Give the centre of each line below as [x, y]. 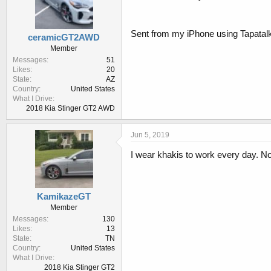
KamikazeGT [64, 197]
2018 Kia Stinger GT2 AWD [70, 109]
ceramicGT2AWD [64, 38]
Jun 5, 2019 [150, 135]
